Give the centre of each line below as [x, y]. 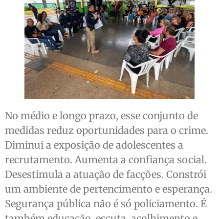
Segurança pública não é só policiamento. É [106, 204]
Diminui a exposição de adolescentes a [94, 145]
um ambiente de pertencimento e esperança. [109, 189]
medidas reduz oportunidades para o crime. [107, 131]
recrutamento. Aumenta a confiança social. [106, 160]
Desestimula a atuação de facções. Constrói [106, 175]
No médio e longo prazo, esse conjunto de [101, 116]
